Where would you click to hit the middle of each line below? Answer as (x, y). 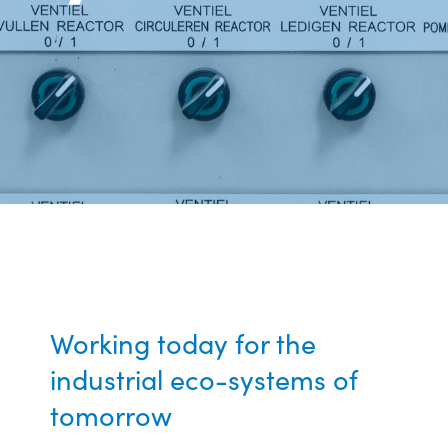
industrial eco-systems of (204, 378)
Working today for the (183, 342)
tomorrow (111, 414)
